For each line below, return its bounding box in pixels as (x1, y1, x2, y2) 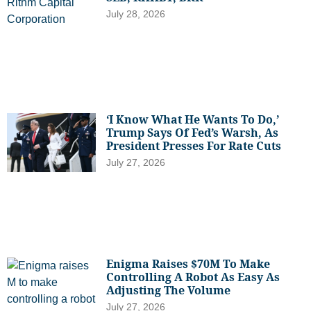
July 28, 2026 (106, 8, 166, 19)
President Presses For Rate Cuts (106, 137, 282, 153)
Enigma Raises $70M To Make (106, 256, 271, 272)
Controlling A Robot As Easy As (106, 269, 280, 285)
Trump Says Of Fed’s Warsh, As (106, 124, 279, 140)
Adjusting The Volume (106, 283, 231, 299)
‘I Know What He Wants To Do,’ (106, 111, 280, 127)
